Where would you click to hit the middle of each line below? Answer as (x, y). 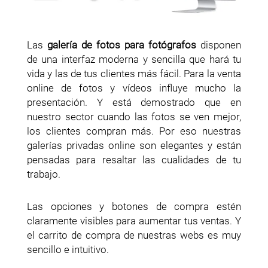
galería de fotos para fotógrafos (122, 45)
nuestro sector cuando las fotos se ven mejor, (134, 116)
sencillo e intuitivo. (68, 249)
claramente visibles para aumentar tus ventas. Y (134, 220)
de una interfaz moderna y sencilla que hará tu (134, 59)
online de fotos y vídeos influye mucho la (134, 88)
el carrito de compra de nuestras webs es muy (134, 235)
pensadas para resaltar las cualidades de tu (134, 159)
